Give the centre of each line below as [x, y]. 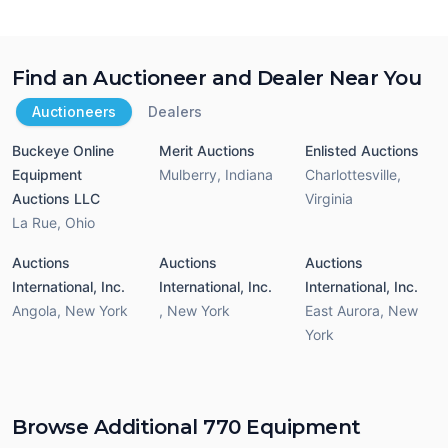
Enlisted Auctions [362, 151]
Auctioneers [74, 112]
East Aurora [343, 311]
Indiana [248, 175]
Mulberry [187, 175]
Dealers [175, 112]
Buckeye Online [63, 151]
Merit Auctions [206, 151]
